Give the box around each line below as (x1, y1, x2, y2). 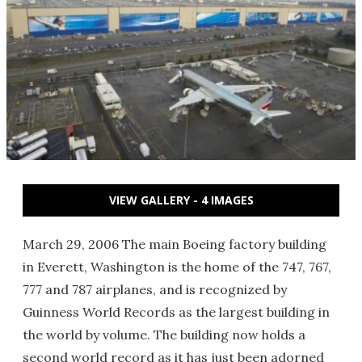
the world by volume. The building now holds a (23, 326, 305, 343)
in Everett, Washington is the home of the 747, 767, (23, 259, 331, 275)
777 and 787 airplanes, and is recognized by (23, 281, 287, 297)
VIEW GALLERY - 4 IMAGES (108, 192, 254, 208)
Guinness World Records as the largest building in (23, 304, 330, 320)
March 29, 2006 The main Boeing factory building (23, 236, 326, 252)
